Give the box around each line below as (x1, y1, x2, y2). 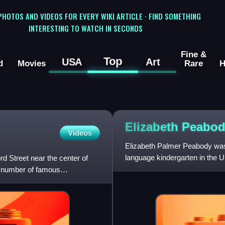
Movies (17, 58, 46, 69)
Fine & (180, 49, 206, 60)
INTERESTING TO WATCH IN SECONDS (28, 22, 143, 34)
